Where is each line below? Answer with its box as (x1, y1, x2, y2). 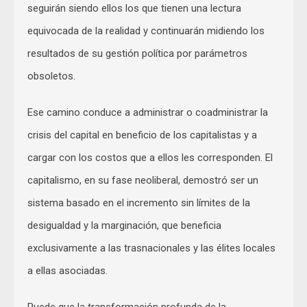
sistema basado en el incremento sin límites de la (27, 196, 250, 209)
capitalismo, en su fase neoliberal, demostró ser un (27, 173, 258, 186)
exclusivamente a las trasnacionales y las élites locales (27, 241, 275, 254)
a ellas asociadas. (27, 264, 108, 277)
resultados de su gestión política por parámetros (27, 47, 247, 60)
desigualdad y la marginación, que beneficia (27, 219, 221, 232)
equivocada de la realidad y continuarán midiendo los (27, 24, 265, 37)
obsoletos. (27, 69, 75, 82)
